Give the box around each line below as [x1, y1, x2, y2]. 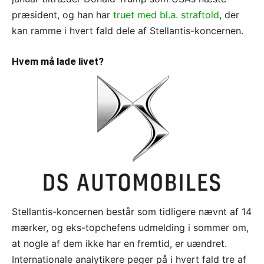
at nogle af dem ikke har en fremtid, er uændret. [12, 237, 227, 249]
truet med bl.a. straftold [113, 8, 219, 21]
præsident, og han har [12, 8, 113, 21]
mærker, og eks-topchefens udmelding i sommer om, [12, 221, 249, 233]
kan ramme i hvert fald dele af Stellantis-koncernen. [12, 24, 243, 37]
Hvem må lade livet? [12, 55, 104, 67]
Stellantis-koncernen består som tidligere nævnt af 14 [12, 205, 252, 217]
